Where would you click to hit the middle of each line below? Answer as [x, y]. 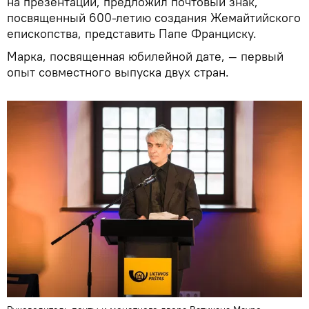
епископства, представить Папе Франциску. [132, 34]
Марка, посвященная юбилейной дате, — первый [145, 57]
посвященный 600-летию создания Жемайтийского [154, 18]
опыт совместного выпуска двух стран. [118, 72]
